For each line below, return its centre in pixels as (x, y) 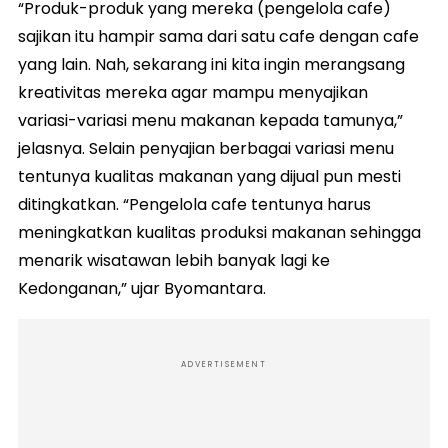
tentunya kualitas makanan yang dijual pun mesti (209, 176)
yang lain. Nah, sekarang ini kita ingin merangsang (211, 64)
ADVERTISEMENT (224, 364)
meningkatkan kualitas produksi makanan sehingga (219, 232)
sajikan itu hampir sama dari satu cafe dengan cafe (218, 36)
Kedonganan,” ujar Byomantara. (142, 288)
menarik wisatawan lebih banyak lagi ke (174, 260)
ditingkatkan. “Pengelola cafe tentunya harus (194, 204)
